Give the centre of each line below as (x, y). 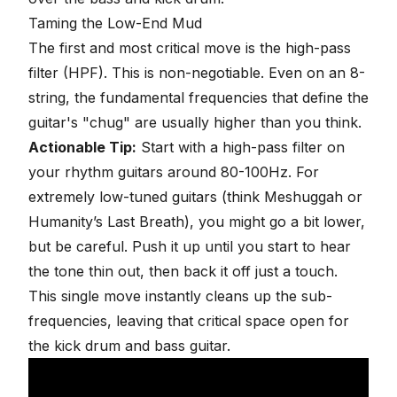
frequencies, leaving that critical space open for (189, 321)
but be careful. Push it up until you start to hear (190, 247)
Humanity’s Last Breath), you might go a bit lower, (197, 222)
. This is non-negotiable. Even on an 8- (234, 73)
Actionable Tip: (82, 148)
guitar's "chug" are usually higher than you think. (195, 123)
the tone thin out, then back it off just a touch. (183, 272)
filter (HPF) (66, 73)
